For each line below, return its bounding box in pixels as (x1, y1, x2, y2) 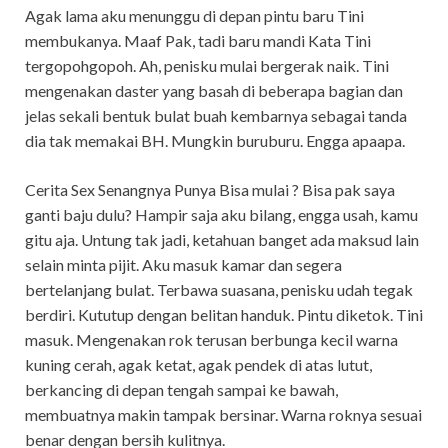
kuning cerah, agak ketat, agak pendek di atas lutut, (25, 354, 372, 374)
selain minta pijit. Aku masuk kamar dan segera (25, 254, 342, 274)
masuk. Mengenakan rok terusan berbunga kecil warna (25, 329, 398, 349)
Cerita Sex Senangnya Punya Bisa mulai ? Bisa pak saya (25, 179, 395, 199)
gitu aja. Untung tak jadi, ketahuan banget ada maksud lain (25, 229, 419, 249)
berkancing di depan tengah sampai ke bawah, (25, 379, 338, 399)
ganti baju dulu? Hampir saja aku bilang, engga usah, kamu (25, 204, 418, 224)
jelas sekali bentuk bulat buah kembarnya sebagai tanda (25, 105, 407, 125)
